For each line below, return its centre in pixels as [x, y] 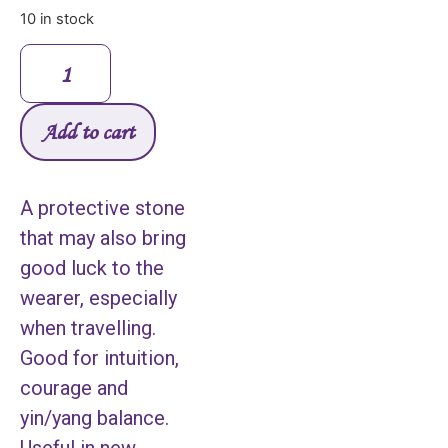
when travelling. [88, 328]
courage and [74, 388]
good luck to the [92, 268]
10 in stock [57, 18]
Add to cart [88, 132]
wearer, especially [98, 298]
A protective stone [102, 208]
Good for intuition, [99, 358]
